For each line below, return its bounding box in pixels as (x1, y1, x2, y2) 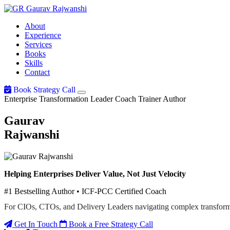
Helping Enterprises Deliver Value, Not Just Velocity (4, 169, 186, 178)
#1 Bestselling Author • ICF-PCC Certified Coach (4, 186, 166, 196)
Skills (25, 59, 43, 67)
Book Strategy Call (11, 85, 78, 94)
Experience (25, 31, 61, 40)
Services (25, 40, 52, 49)
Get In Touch (12, 219, 60, 228)
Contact (25, 68, 50, 76)
